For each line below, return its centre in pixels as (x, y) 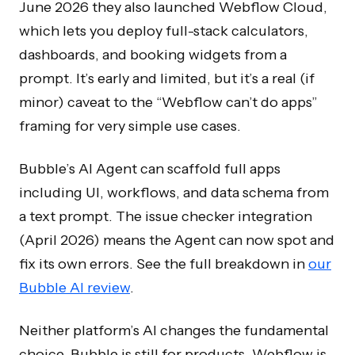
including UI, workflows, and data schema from (174, 192)
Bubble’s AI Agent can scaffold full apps (150, 168)
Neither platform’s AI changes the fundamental (174, 330)
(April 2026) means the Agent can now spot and (177, 240)
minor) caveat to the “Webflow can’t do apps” (168, 102)
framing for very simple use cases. (130, 126)
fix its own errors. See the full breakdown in (164, 263)
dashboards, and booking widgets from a (153, 54)
